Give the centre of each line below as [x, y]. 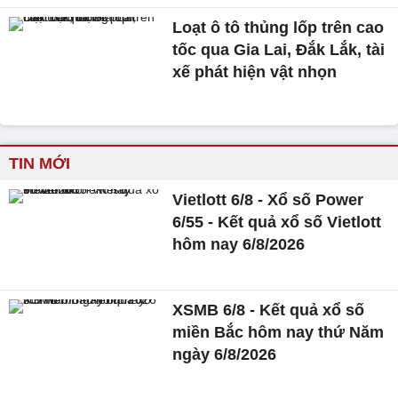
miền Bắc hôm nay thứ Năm [279, 333]
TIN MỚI [40, 164]
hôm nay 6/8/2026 [239, 245]
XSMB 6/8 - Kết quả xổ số [269, 310]
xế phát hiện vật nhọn [255, 72]
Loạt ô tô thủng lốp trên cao [279, 27]
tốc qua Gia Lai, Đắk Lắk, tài [279, 49]
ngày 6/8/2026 [225, 355]
